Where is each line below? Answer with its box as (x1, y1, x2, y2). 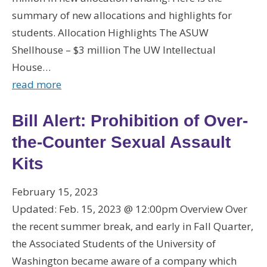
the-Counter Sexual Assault (12, 132, 231, 151)
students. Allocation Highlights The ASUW (12, 25, 209, 39)
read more (12, 77, 61, 91)
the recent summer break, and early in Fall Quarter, (12, 219, 253, 233)
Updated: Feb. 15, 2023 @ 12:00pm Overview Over (12, 202, 247, 216)
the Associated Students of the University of (12, 237, 216, 250)
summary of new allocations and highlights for (12, 8, 232, 22)
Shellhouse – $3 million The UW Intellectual (12, 42, 216, 57)
